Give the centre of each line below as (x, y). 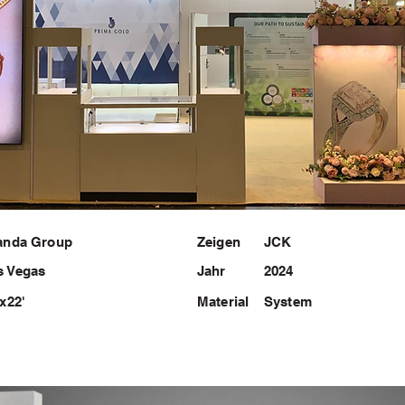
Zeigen (219, 242)
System (288, 301)
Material (223, 301)
